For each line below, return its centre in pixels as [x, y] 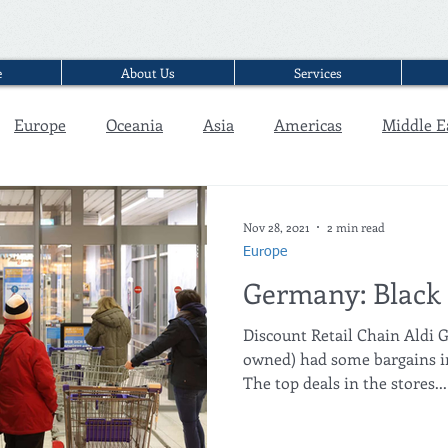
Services [318, 72]
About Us [148, 72]
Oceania [134, 124]
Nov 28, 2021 [276, 227]
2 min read [356, 227]
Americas [308, 124]
